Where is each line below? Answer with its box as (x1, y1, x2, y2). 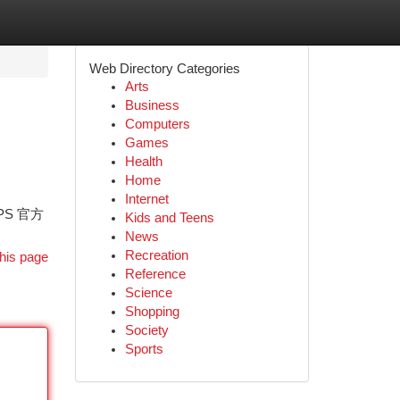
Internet (124, 192, 169, 206)
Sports (124, 342, 163, 356)
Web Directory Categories (88, 61, 240, 76)
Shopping (124, 304, 179, 319)
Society (124, 323, 169, 337)
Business (124, 98, 179, 112)
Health (124, 154, 162, 169)
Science (124, 286, 172, 300)
